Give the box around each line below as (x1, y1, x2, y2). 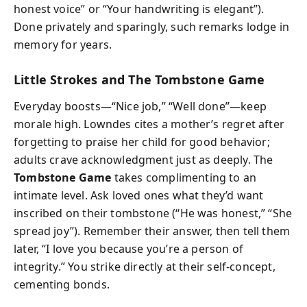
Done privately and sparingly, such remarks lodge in (14, 19, 290, 34)
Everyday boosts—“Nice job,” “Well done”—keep (14, 98, 267, 114)
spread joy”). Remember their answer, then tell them (14, 223, 291, 238)
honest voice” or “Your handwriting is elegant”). (14, 1, 265, 16)
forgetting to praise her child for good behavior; (14, 134, 270, 149)
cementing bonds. (14, 276, 110, 292)
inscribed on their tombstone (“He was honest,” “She (14, 205, 293, 221)
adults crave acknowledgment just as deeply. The (14, 151, 273, 167)
